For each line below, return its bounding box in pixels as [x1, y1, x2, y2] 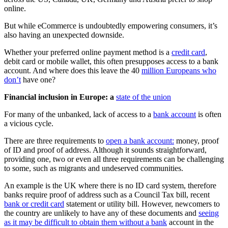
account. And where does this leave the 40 [4, 66, 141, 75]
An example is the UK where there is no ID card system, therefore [4, 181, 216, 190]
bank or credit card [4, 199, 64, 208]
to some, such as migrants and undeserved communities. [4, 163, 183, 173]
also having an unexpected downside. [4, 30, 124, 39]
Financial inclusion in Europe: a [4, 92, 116, 101]
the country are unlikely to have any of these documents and [4, 208, 198, 217]
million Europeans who [141, 66, 216, 75]
